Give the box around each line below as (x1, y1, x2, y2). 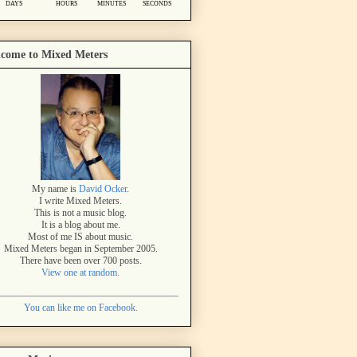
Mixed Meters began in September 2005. (3, 242, 158, 254)
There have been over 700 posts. (19, 254, 142, 266)
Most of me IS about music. (28, 230, 133, 242)
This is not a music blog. (34, 206, 127, 218)
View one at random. (41, 266, 120, 278)
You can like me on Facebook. (23, 301, 138, 313)
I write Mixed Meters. (39, 194, 122, 206)
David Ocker (79, 182, 127, 194)
